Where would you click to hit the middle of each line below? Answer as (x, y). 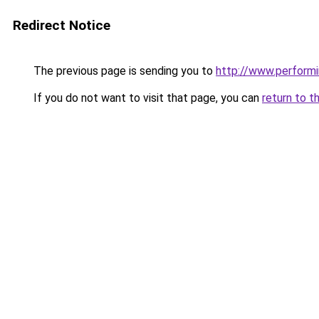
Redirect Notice (62, 25)
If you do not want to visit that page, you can (146, 98)
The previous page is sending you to (123, 71)
